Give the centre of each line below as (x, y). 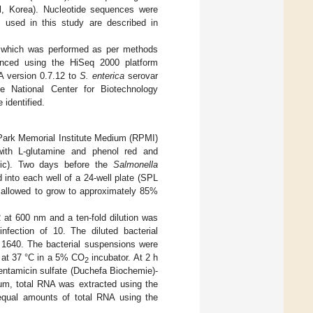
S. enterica (102, 75)
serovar (141, 75)
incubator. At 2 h (123, 257)
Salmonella (136, 164)
